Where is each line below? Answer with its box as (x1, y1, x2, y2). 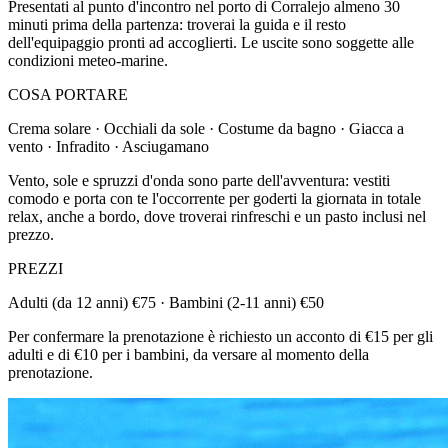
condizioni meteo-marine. (8, 51, 168, 69)
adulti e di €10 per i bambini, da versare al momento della (8, 345, 369, 363)
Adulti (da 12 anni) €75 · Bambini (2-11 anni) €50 (8, 293, 324, 311)
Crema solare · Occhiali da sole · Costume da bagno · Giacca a (8, 119, 404, 137)
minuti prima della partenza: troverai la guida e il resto (8, 15, 346, 33)
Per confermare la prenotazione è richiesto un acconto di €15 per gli (8, 327, 433, 345)
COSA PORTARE (8, 85, 128, 103)
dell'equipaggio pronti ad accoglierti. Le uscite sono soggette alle (8, 33, 414, 51)
